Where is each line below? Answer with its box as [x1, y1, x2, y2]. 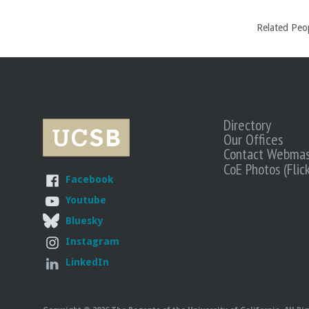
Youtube [66, 194, 106, 206]
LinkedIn [66, 256, 109, 268]
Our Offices [223, 130, 283, 150]
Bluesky [66, 215, 103, 227]
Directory [223, 115, 272, 135]
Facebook [66, 173, 113, 186]
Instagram [66, 235, 119, 248]
